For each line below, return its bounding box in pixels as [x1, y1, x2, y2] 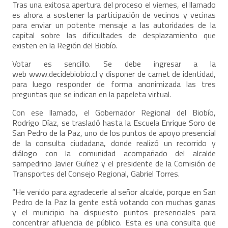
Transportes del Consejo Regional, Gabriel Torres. [12, 167, 180, 180]
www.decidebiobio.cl [28, 67, 97, 80]
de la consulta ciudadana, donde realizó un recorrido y [12, 136, 216, 149]
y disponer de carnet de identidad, [97, 67, 216, 80]
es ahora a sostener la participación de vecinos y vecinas [12, 8, 216, 21]
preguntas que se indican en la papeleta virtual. [12, 88, 171, 100]
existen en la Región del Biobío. [12, 39, 118, 51]
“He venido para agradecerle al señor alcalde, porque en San [12, 185, 216, 198]
